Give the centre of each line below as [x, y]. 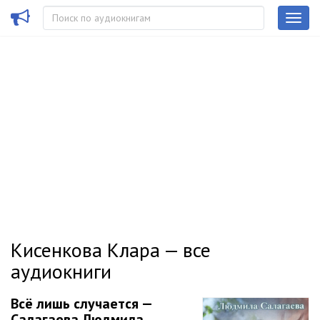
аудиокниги [61, 271]
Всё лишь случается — [81, 304]
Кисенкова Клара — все [111, 250]
